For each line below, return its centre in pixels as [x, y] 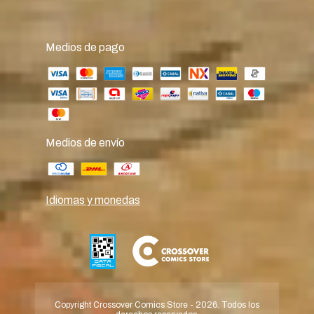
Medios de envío [85, 142]
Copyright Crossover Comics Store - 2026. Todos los [157, 305]
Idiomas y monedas [93, 200]
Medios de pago [85, 47]
